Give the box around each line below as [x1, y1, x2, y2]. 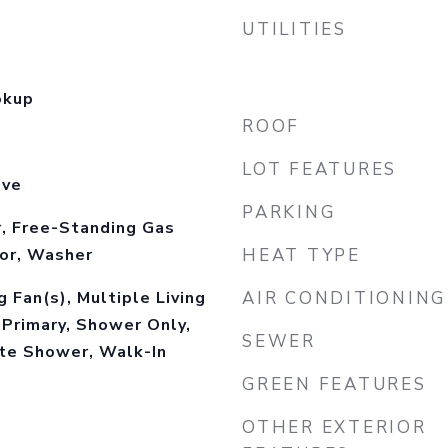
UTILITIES [242, 18, 347, 41]
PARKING [242, 201, 336, 224]
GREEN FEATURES [242, 373, 427, 396]
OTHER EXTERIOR [242, 416, 427, 439]
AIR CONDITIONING [242, 287, 446, 310]
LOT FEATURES [242, 158, 397, 181]
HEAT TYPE [242, 244, 361, 267]
